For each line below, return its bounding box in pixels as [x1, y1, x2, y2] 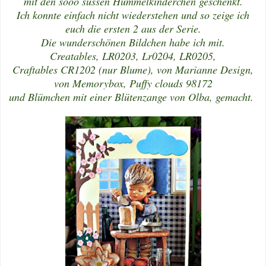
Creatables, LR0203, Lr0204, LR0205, [50, 48, 216, 63]
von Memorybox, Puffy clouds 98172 [53, 75, 213, 90]
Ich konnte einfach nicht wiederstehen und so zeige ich [17, 7, 249, 22]
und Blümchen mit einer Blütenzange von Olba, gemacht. [9, 89, 257, 104]
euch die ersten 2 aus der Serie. [65, 21, 201, 36]
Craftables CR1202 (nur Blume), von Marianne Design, [12, 62, 254, 77]
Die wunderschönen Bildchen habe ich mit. [41, 34, 225, 49]
